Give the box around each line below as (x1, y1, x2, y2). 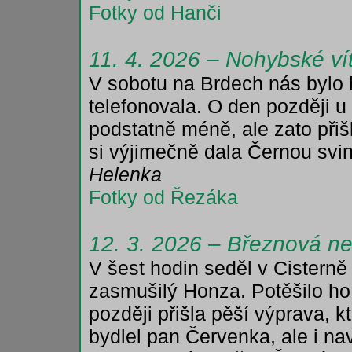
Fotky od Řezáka (89, 186, 238, 208)
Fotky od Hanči (89, 2, 222, 24)
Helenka (89, 163, 162, 185)
